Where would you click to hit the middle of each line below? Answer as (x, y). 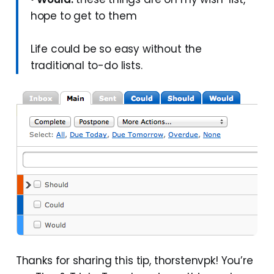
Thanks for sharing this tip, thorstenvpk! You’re (134, 260)
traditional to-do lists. (86, 65)
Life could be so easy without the (116, 49)
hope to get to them (83, 16)
